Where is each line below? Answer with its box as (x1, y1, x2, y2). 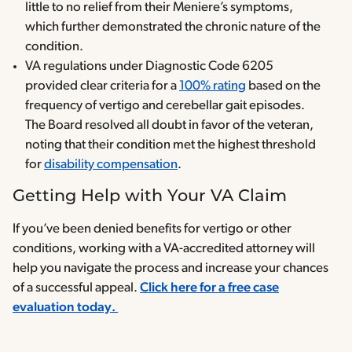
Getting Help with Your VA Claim (13, 189, 287, 206)
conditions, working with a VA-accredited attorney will (13, 242, 315, 256)
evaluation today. (13, 301, 115, 315)
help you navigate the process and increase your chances (13, 262, 328, 276)
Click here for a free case (140, 281, 279, 295)
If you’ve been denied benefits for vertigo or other (13, 222, 291, 236)
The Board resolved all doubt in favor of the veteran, (25, 119, 313, 133)
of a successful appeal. (13, 281, 140, 295)
